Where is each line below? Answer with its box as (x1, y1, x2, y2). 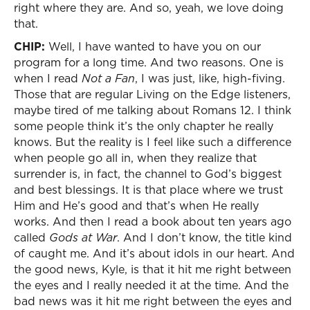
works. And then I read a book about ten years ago (14, 214, 291, 229)
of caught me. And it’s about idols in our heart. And (14, 246, 295, 261)
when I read (14, 71, 82, 86)
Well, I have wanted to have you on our (45, 39, 261, 54)
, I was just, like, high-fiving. (135, 71, 285, 86)
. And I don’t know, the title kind (117, 230, 292, 245)
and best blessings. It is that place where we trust (14, 182, 283, 197)
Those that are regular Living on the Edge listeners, (14, 86, 291, 102)
